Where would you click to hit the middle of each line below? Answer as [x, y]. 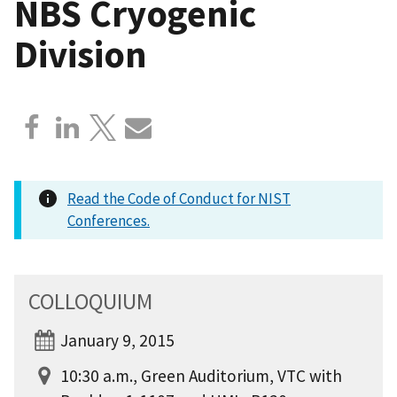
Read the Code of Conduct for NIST [179, 198]
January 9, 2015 [117, 340]
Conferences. [109, 220]
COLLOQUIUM [90, 301]
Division [81, 54]
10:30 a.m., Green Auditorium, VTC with [201, 375]
